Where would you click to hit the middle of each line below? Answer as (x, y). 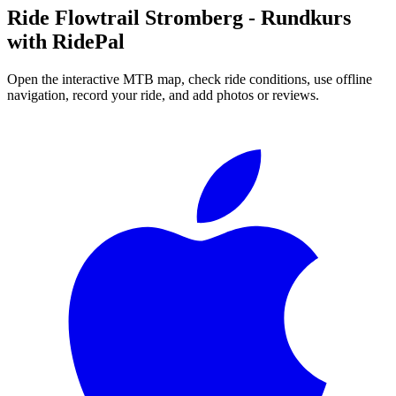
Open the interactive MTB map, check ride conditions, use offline (190, 80)
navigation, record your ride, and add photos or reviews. (163, 95)
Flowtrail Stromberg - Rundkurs (203, 18)
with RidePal (66, 42)
